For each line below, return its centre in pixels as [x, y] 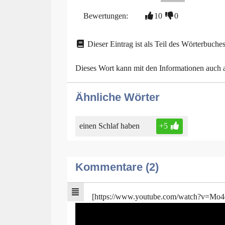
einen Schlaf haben [109, 126]
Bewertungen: [106, 16]
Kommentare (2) [117, 167]
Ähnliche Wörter [118, 97]
